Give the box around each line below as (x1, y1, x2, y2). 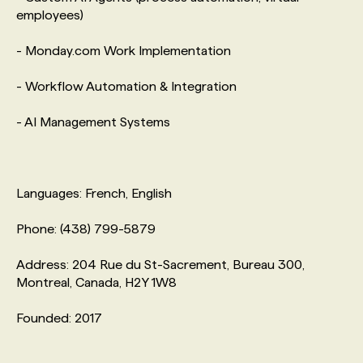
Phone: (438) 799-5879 (16, 221, 156, 236)
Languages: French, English (16, 186, 172, 200)
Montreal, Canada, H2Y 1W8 (16, 275, 177, 289)
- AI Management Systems (16, 114, 170, 129)
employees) (16, 7, 83, 22)
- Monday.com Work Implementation (16, 43, 231, 58)
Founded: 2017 (16, 310, 102, 325)
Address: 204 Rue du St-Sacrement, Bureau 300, (16, 257, 305, 271)
